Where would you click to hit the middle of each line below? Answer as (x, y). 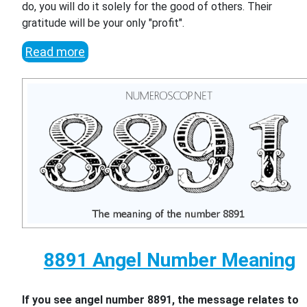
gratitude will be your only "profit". (103, 23)
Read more (56, 52)
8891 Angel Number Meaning (169, 260)
